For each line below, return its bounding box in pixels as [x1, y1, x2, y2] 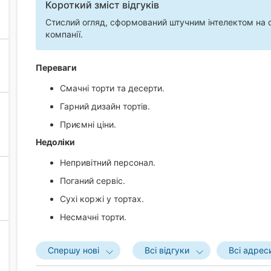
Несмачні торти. [60, 212, 126, 223]
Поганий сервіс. [60, 175, 125, 186]
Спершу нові [48, 245, 99, 256]
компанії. [45, 28, 83, 39]
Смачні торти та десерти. [60, 82, 165, 93]
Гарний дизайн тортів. [60, 100, 150, 111]
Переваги [36, 62, 77, 73]
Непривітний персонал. [60, 157, 155, 168]
